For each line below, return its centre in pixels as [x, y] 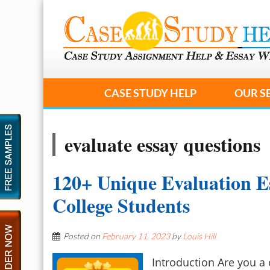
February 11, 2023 [136, 236]
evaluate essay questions [162, 144]
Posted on [83, 236]
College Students [121, 205]
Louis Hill [199, 236]
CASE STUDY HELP [150, 93]
